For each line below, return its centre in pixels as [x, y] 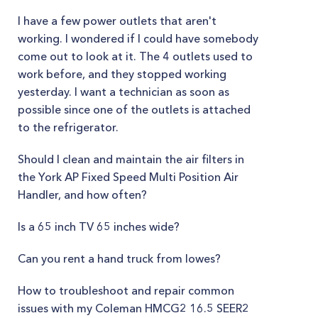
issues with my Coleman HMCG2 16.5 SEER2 [133, 308]
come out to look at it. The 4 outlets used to [135, 56]
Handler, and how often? [82, 194]
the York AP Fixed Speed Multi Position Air [128, 177]
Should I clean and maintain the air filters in [131, 159]
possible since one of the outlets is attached [134, 109]
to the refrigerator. [68, 127]
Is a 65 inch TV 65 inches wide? [99, 226]
